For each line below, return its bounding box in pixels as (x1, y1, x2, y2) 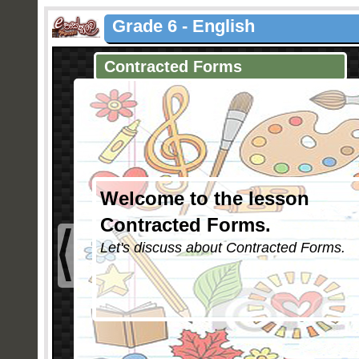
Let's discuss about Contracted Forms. (100, 240, 345, 256)
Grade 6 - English (112, 16, 255, 36)
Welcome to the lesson (100, 188, 309, 209)
